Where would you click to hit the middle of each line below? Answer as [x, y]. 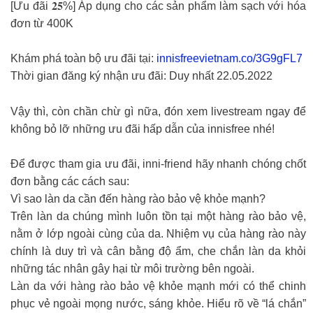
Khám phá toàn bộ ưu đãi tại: [83, 59]
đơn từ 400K [42, 23]
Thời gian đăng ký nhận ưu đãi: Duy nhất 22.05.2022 [141, 76]
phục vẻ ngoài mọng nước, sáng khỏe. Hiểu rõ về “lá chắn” [158, 304]
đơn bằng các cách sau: [70, 182]
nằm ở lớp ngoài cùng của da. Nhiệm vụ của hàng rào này [158, 234]
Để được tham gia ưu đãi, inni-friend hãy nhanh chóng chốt [158, 164]
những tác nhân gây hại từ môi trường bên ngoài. [132, 269]
